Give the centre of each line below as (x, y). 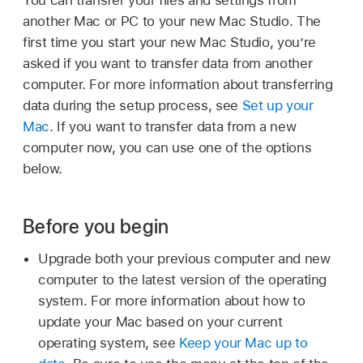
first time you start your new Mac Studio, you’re (169, 42)
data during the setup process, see (132, 105)
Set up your (278, 105)
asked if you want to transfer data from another (168, 63)
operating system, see (109, 343)
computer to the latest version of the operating (182, 280)
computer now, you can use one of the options (167, 147)
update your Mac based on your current (160, 322)
